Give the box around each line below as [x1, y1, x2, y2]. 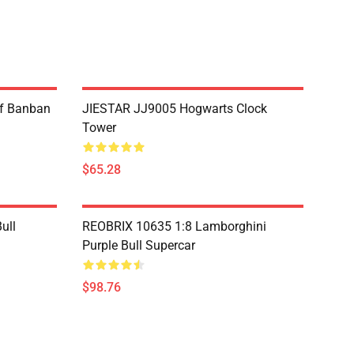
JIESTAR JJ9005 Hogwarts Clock [82, 101, 267, 116]
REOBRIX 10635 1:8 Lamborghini [82, 219, 266, 234]
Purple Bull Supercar [82, 238, 195, 253]
